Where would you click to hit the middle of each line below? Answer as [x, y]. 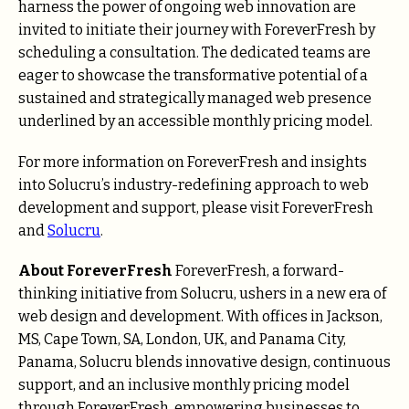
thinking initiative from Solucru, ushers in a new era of [202, 293]
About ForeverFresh [95, 270]
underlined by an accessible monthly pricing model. [195, 121]
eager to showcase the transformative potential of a [193, 76]
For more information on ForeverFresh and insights [193, 162]
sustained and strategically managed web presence [195, 99]
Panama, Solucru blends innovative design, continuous [204, 362]
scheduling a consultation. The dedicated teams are [194, 53]
